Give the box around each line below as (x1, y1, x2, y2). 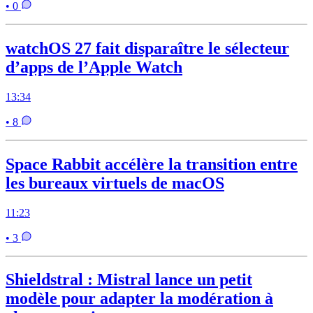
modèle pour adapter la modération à (6, 289, 273, 308)
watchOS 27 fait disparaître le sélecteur (6, 38, 289, 57)
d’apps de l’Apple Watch (6, 57, 182, 76)
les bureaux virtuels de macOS (6, 173, 224, 192)
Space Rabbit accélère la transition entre (6, 154, 298, 173)
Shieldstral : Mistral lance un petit (6, 270, 252, 289)
